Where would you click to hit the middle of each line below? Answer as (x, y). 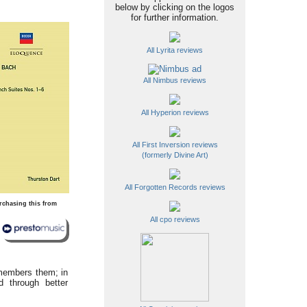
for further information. (175, 17)
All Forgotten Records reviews (175, 187)
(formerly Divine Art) (175, 155)
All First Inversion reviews (175, 145)
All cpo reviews (175, 219)
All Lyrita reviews (175, 50)
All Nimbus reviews (175, 80)
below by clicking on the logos (175, 7)
